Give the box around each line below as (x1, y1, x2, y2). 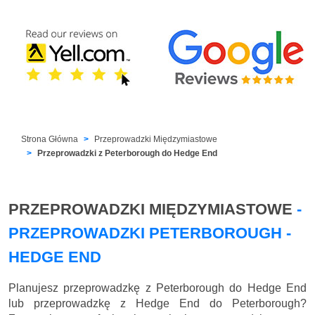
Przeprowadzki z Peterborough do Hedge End (37, 148, 218, 158)
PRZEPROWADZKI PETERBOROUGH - (8, 224, 291, 242)
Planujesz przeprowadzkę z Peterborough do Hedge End (8, 281, 307, 294)
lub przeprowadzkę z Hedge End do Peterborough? (8, 297, 307, 309)
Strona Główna (21, 134, 79, 144)
